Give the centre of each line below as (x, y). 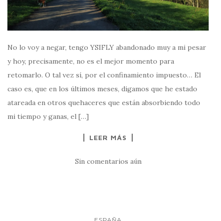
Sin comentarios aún (108, 161)
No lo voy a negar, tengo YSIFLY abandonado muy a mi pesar (107, 47)
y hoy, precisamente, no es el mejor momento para (91, 61)
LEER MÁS (108, 137)
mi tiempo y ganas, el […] (48, 116)
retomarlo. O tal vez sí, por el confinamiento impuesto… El (104, 75)
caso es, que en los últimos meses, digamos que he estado (102, 89)
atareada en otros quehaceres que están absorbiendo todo (104, 102)
